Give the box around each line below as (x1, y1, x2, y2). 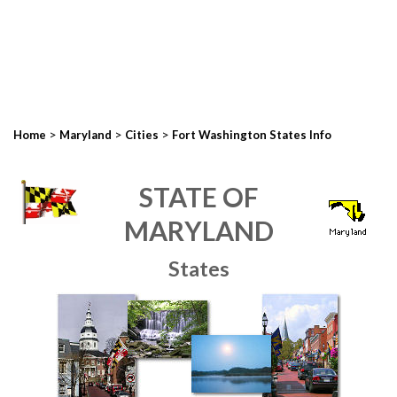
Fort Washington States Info (172, 128, 331, 142)
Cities (125, 128, 159, 142)
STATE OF (139, 181, 258, 213)
